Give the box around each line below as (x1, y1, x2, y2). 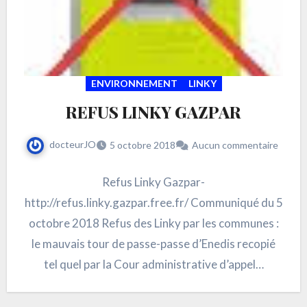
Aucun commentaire (192, 139, 278, 151)
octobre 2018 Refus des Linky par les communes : (28, 216, 279, 231)
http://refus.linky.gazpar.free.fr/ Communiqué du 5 (24, 195, 283, 210)
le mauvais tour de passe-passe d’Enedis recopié (32, 236, 275, 251)
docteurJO (49, 138, 96, 151)
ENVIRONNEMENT (90, 77, 177, 90)
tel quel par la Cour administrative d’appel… (43, 257, 264, 272)
